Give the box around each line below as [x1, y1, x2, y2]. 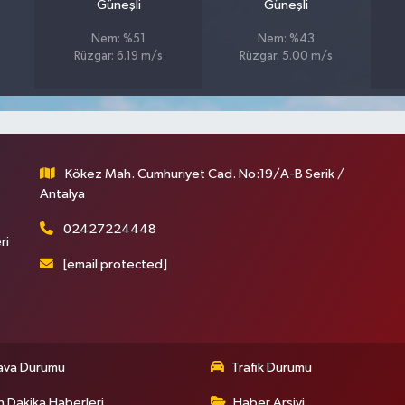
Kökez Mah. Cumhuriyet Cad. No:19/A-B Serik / [65, 166, 345, 181]
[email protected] [63, 257, 168, 271]
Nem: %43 [258, 33, 316, 45]
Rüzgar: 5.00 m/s [240, 51, 334, 62]
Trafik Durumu [231, 361, 312, 374]
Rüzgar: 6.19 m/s [74, 51, 164, 62]
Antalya [39, 186, 85, 201]
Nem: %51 [91, 33, 146, 45]
